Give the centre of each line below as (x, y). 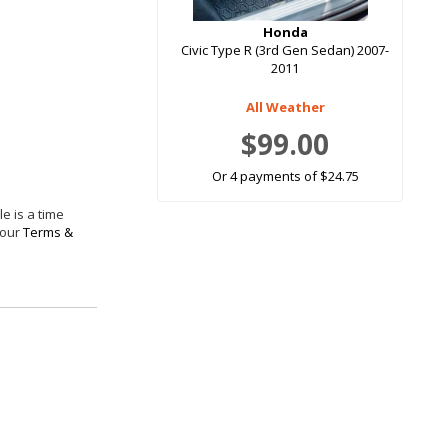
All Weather (285, 107)
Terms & (48, 232)
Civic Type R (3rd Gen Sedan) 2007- (285, 50)
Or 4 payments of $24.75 (285, 176)
